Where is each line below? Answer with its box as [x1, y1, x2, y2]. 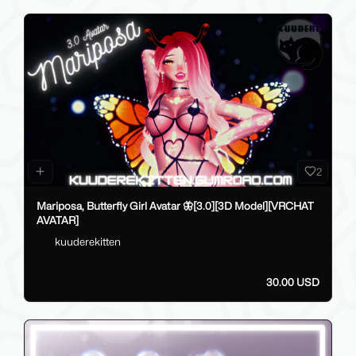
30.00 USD [266, 275, 319, 288]
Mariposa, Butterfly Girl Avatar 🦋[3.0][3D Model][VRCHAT [37, 199, 314, 212]
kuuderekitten [54, 235, 121, 249]
